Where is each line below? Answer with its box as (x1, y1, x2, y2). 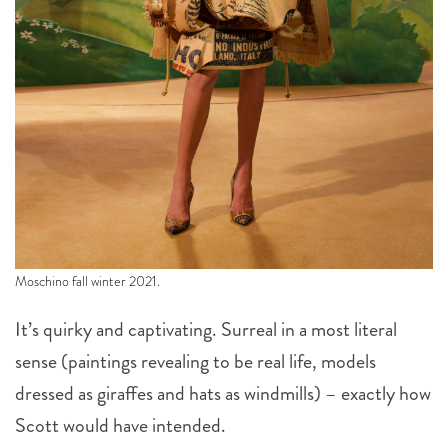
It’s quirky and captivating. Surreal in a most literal (15, 315, 397, 344)
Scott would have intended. (15, 411, 226, 440)
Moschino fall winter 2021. (15, 271, 160, 291)
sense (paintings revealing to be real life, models (15, 347, 376, 376)
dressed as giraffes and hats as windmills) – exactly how (15, 379, 431, 408)
